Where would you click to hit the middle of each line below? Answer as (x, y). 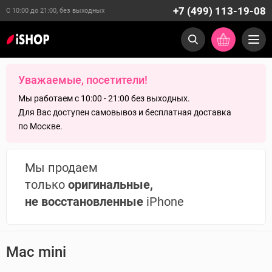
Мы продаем (61, 168)
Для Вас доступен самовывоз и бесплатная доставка (125, 112)
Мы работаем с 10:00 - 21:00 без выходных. (104, 98)
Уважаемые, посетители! (83, 80)
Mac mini (36, 252)
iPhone (164, 202)
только (46, 185)
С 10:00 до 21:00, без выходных (55, 11)
